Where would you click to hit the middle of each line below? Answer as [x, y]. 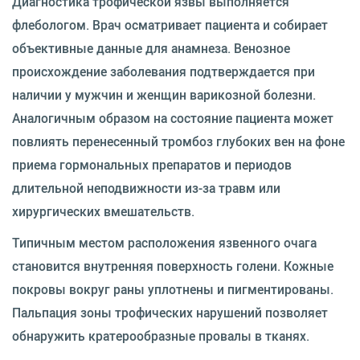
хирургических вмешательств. [103, 211]
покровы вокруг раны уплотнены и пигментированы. [173, 289]
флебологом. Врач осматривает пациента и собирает [170, 25]
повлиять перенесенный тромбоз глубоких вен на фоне [178, 141]
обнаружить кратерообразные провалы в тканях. [161, 335]
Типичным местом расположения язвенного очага [164, 242]
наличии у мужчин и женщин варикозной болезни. [164, 94]
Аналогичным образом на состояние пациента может [173, 118]
